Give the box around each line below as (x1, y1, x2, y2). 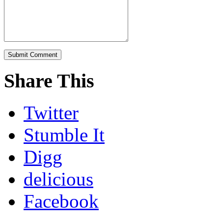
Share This (4, 69, 94, 92)
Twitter (24, 102, 79, 123)
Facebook (24, 190, 99, 212)
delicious (24, 168, 93, 190)
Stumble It (24, 124, 105, 145)
